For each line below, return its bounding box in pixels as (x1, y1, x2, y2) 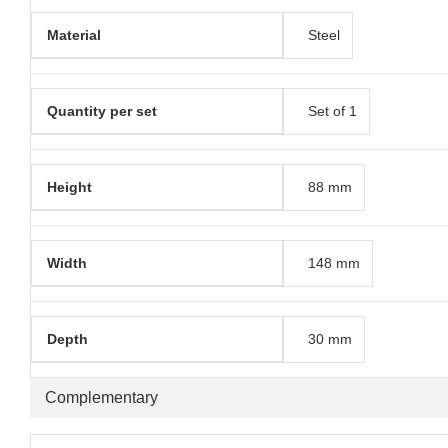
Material (47, 27, 101, 44)
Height (47, 179, 92, 196)
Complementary (45, 389, 158, 407)
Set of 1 (307, 103, 357, 120)
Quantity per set (47, 103, 157, 120)
